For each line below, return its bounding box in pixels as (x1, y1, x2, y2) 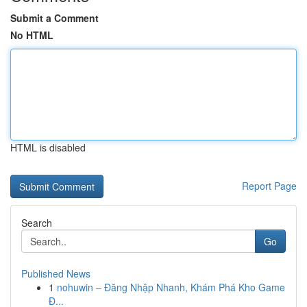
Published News (21, 267, 90, 280)
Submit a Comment (10, 11, 99, 25)
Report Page (242, 179, 297, 193)
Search (21, 216, 52, 230)
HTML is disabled (10, 140, 86, 154)
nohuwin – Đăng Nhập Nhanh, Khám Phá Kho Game (57, 280, 285, 294)
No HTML (10, 28, 53, 42)
